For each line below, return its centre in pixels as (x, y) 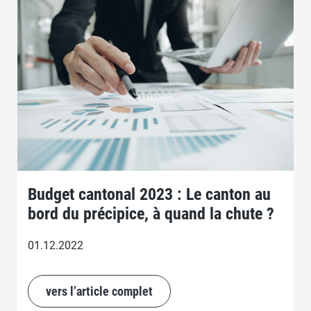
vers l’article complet (99, 292)
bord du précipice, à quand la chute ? (151, 214)
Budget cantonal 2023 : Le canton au (149, 195)
